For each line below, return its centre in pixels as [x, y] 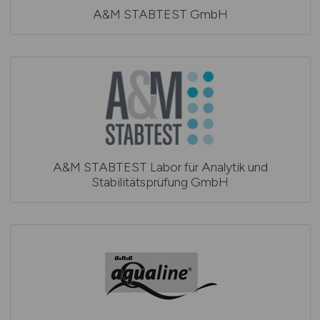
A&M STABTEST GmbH [160, 14]
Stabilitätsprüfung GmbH [160, 182]
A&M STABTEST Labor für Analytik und [160, 167]
